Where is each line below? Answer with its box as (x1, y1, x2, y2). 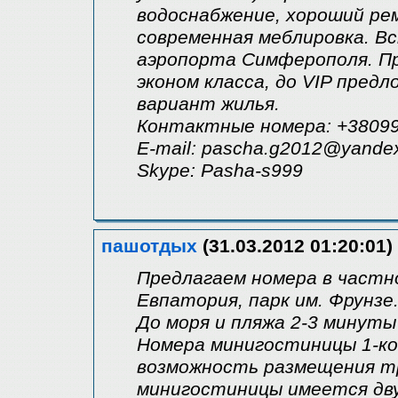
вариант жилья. (137, 92, 280, 115)
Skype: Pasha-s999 (137, 159, 303, 181)
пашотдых (101, 235, 197, 257)
